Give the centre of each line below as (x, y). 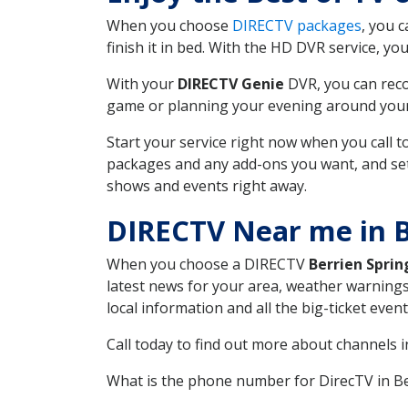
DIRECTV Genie (231, 83)
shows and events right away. (207, 185)
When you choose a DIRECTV (208, 264)
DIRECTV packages (297, 25)
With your (142, 83)
